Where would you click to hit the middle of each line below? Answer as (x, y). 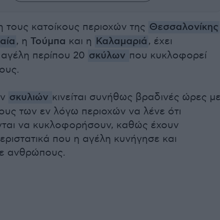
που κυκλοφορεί (168, 56)
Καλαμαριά (122, 42)
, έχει (160, 41)
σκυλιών (30, 98)
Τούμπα (48, 42)
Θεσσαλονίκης (184, 27)
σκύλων (109, 56)
